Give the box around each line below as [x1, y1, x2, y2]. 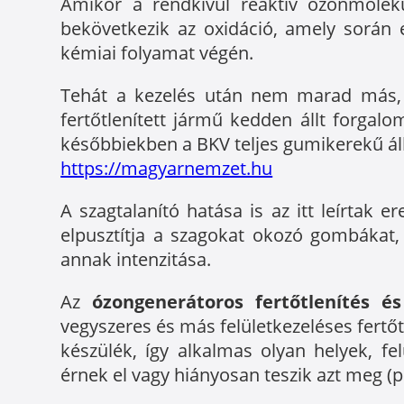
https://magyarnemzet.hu [60, 155, 273, 180]
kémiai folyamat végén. [60, 40, 254, 65]
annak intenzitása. [60, 246, 212, 271]
